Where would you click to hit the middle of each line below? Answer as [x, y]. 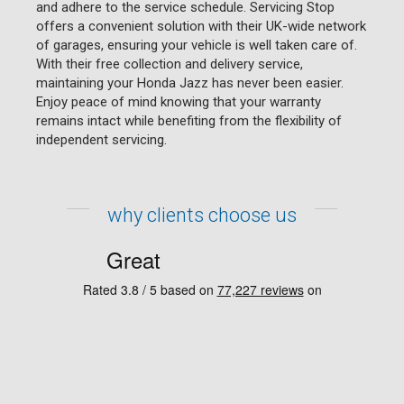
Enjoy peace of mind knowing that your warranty [179, 101]
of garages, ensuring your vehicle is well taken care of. [197, 45]
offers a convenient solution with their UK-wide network [201, 26]
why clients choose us [202, 215]
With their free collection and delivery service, [170, 64]
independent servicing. [101, 139]
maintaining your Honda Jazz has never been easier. [190, 83]
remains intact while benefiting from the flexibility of [189, 120]
